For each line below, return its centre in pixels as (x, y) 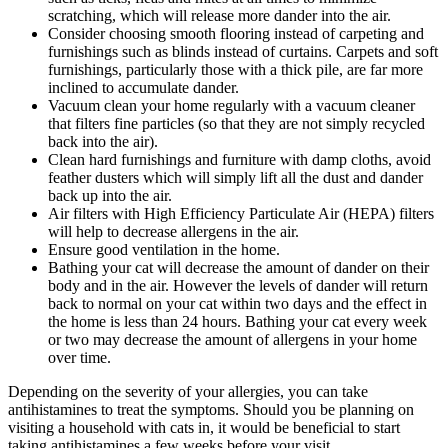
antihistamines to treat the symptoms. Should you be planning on (211, 410)
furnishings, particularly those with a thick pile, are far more (235, 70)
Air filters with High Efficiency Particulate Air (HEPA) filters (241, 214)
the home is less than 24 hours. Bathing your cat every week (237, 322)
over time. (79, 358)
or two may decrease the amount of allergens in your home (232, 340)
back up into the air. (110, 196)
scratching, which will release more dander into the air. (219, 16)
